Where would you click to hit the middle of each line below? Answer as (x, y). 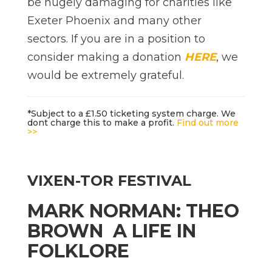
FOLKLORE (78, 251)
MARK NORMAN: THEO (133, 211)
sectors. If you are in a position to (116, 39)
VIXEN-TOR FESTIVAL (109, 181)
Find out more (208, 123)
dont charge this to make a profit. (102, 123)
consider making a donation (106, 57)
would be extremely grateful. (106, 76)
